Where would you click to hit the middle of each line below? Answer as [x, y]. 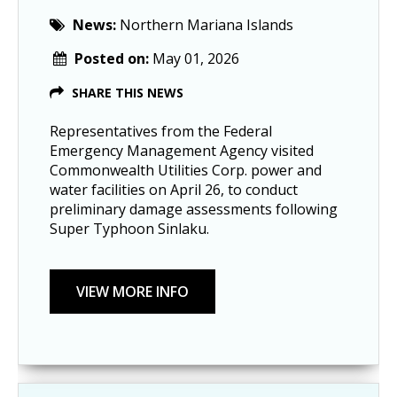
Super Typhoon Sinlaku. [129, 229]
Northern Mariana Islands [206, 25]
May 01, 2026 [196, 59]
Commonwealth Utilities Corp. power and [186, 171]
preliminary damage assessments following [194, 210]
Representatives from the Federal [161, 132]
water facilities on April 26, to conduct [174, 190]
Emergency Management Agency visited [182, 151]
